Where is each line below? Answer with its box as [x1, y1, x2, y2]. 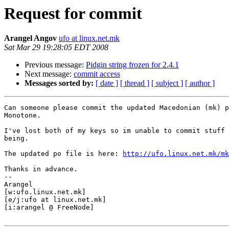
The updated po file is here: [4, 150, 123, 158]
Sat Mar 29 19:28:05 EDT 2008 [4, 43, 108, 52]
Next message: [25, 70, 74, 79]
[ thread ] [120, 79, 149, 88]
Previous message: [25, 60, 86, 70]
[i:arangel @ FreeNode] [4, 203, 94, 212]
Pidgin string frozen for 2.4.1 [86, 60, 179, 70]
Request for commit [4, 4, 142, 22]
